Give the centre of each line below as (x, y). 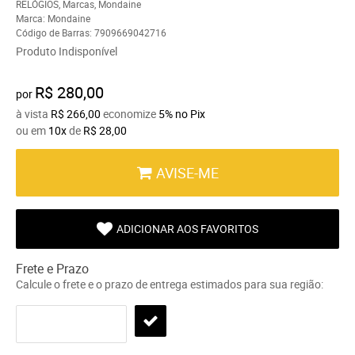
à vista (33, 113)
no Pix (190, 113)
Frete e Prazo (52, 268)
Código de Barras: (55, 32)
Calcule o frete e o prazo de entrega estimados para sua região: (170, 284)
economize (130, 113)
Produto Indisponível (67, 51)
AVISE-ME (187, 172)
